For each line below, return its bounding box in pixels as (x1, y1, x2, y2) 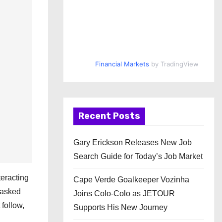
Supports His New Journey (73, 203, 167, 212)
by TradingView (149, 60, 199, 68)
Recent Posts (78, 111, 140, 121)
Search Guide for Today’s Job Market (73, 152, 203, 161)
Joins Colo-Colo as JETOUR (73, 189, 175, 198)
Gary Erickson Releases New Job (73, 138, 192, 147)
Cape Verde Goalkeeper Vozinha (73, 175, 189, 184)
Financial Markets (95, 60, 149, 68)
